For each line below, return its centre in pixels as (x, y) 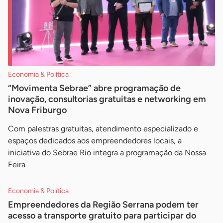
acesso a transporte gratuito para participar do (102, 215)
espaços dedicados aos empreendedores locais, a (95, 140)
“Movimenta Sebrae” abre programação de (94, 88)
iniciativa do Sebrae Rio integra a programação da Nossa (107, 152)
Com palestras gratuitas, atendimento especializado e (103, 128)
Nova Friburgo (37, 110)
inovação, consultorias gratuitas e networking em (107, 99)
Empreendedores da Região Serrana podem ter (103, 204)
